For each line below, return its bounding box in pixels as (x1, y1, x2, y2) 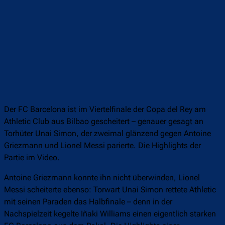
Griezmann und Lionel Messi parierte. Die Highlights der (4, 141, 201, 151)
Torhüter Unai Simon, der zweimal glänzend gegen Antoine (4, 129, 211, 139)
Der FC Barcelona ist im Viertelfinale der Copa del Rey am (4, 104, 206, 115)
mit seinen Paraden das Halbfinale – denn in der (4, 197, 172, 207)
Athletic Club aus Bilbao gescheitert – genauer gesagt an (4, 117, 203, 127)
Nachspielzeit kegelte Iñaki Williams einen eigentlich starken (4, 209, 216, 219)
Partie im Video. (4, 153, 60, 163)
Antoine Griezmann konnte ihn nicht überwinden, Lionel (4, 173, 200, 183)
